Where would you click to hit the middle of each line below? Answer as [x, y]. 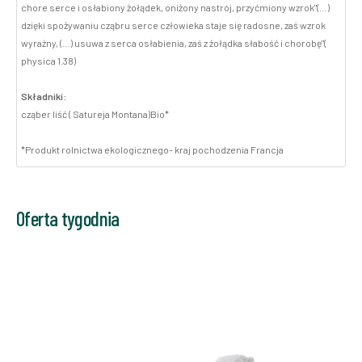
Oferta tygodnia [68, 219]
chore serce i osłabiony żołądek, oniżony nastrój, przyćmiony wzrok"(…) [175, 8]
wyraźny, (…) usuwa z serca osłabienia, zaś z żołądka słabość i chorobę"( [174, 43]
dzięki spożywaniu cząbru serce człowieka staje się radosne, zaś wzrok [173, 25]
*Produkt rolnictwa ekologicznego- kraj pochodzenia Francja [152, 150]
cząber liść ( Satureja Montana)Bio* [95, 114]
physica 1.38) [48, 61]
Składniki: [44, 97]
